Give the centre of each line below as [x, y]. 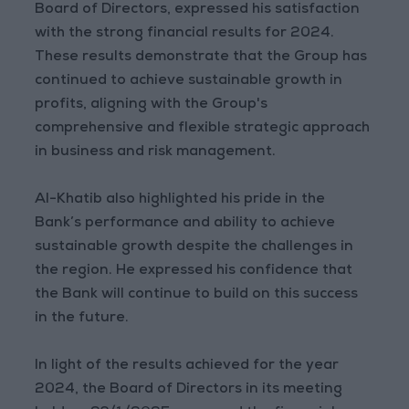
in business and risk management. [156, 153]
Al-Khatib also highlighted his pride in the [180, 200]
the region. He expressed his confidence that [194, 272]
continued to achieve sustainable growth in [189, 82]
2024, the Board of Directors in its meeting [189, 390]
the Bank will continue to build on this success [197, 295]
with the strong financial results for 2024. [185, 34]
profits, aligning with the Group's [152, 105]
